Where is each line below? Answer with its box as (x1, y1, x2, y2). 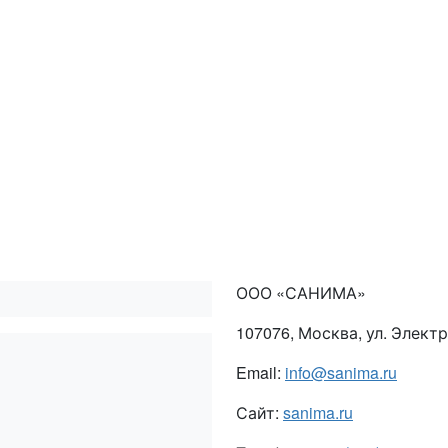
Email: (236, 361, 285, 385)
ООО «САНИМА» (236, 281, 366, 305)
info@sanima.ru (285, 361, 397, 385)
